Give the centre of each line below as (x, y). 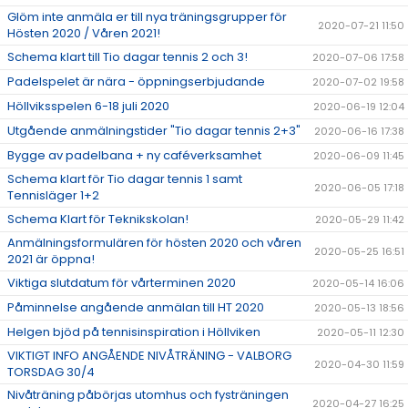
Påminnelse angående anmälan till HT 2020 (136, 308)
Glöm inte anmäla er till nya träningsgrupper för (147, 17)
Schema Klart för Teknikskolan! (98, 219)
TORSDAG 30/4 (51, 372)
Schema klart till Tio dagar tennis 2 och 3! (127, 57)
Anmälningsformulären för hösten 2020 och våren (154, 243)
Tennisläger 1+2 (53, 196)
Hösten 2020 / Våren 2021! (84, 34)
